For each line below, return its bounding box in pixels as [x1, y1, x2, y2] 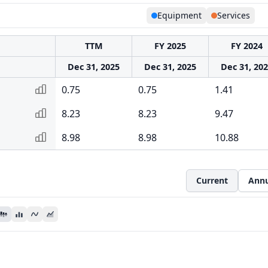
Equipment [157, 10, 202, 21]
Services [217, 10, 250, 21]
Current [196, 175, 228, 186]
